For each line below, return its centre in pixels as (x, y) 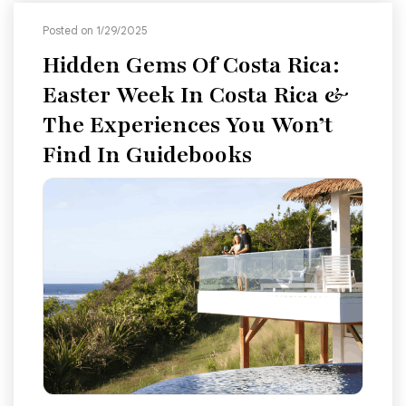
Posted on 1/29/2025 (95, 31)
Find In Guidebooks (147, 155)
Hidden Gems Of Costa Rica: (191, 66)
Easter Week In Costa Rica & (196, 96)
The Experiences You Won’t (188, 126)
